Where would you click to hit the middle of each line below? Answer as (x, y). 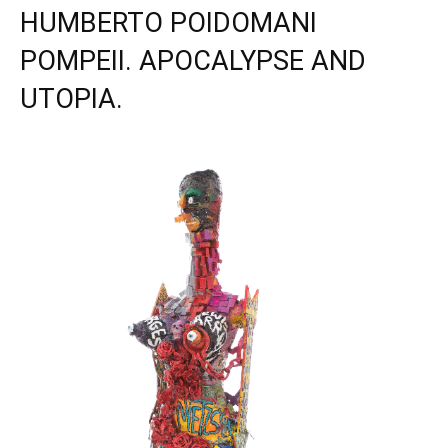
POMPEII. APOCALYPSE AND (193, 60)
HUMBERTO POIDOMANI (168, 22)
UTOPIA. (71, 98)
